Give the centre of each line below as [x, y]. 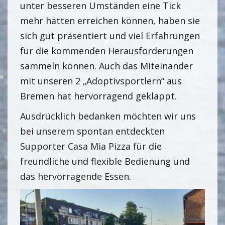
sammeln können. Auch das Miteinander [106, 66]
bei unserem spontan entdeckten [92, 131]
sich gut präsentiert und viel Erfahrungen [110, 35]
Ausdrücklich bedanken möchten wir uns [108, 116]
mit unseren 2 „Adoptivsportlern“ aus [101, 81]
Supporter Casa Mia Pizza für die [91, 146]
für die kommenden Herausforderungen [107, 50]
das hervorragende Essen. [76, 176]
